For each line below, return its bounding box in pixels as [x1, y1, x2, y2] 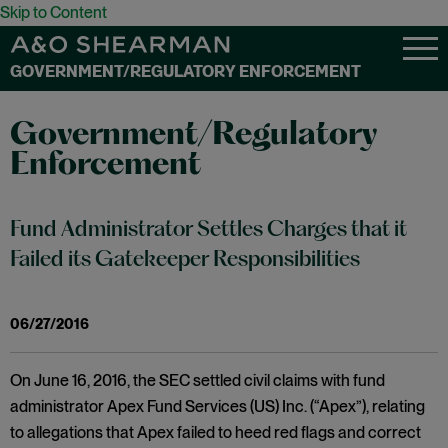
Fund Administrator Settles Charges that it [10, 220, 407, 241]
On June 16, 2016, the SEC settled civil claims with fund [10, 371, 385, 390]
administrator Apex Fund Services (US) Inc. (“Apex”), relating [10, 397, 425, 416]
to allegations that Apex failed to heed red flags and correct [10, 423, 421, 442]
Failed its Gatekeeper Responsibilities [10, 250, 360, 271]
